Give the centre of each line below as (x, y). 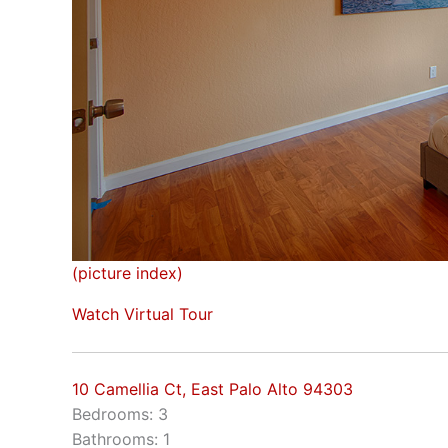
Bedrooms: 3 (120, 414)
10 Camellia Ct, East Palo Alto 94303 (212, 389)
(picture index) (127, 272)
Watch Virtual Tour (142, 313)
